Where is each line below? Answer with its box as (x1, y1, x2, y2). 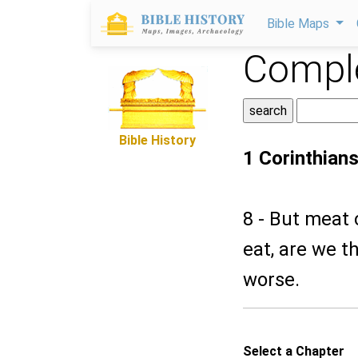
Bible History (119, 133, 196, 148)
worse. (243, 268, 300, 291)
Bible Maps (267, 16, 332, 31)
